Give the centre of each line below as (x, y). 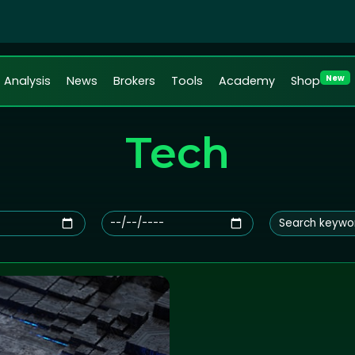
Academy (247, 81)
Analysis (27, 81)
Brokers (134, 81)
